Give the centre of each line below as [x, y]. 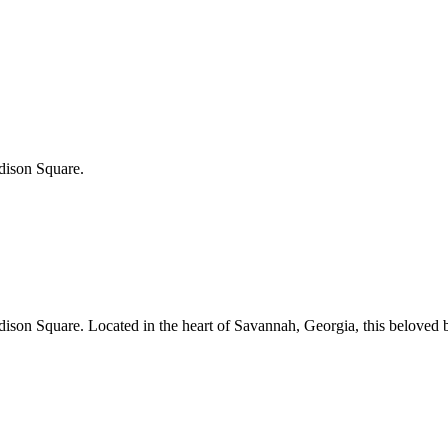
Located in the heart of [159, 325]
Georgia [329, 325]
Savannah [265, 325]
